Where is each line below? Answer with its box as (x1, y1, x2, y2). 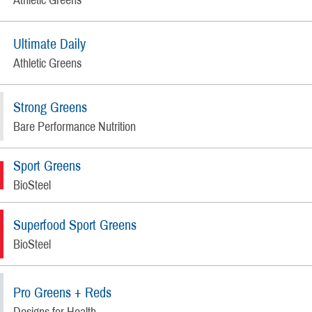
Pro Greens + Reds (13, 284, 112, 300)
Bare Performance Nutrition (13, 119, 136, 134)
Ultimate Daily (13, 36, 86, 52)
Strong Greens (13, 99, 88, 115)
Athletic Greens (13, 56, 82, 70)
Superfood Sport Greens (13, 217, 137, 233)
